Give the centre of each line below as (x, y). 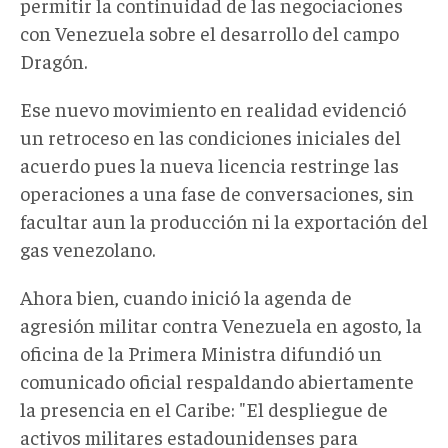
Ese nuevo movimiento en (131, 108)
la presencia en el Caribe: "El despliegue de (204, 408)
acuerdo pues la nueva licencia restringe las (209, 164)
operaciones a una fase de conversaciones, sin (217, 192)
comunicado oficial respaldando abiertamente (217, 380)
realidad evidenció (324, 108)
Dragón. (53, 60)
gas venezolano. (87, 248)
